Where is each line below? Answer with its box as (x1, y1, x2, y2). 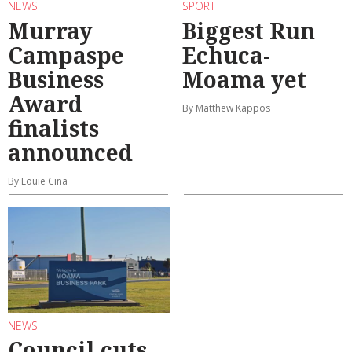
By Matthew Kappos (182, 101, 270, 115)
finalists (8, 112, 99, 143)
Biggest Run (182, 15, 315, 46)
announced (8, 137, 133, 167)
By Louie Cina (8, 174, 68, 188)
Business (8, 64, 104, 94)
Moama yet (182, 64, 306, 94)
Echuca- (182, 39, 270, 70)
